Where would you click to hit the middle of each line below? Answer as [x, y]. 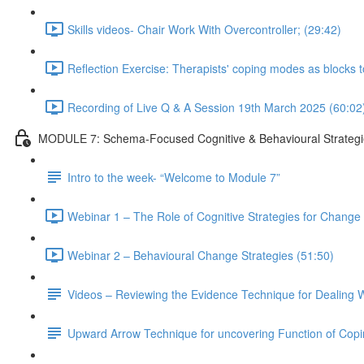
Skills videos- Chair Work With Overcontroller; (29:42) [204, 29]
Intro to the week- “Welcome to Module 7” [174, 177]
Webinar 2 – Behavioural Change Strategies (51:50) [201, 255]
